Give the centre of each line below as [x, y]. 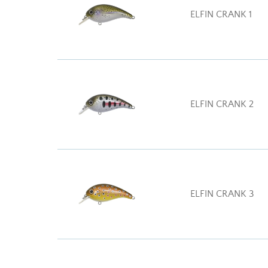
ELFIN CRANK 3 [222, 194]
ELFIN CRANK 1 [221, 14]
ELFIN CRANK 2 [222, 104]
